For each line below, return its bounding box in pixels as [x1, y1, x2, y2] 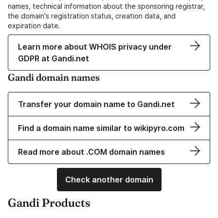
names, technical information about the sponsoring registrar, [8, 2, 205, 11]
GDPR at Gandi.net [18, 54, 89, 64]
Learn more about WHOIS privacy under [18, 42, 172, 52]
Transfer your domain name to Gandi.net [18, 99, 175, 109]
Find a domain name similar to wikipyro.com [18, 123, 184, 133]
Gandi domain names [8, 71, 100, 84]
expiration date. [8, 21, 60, 30]
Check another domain [65, 175, 153, 185]
